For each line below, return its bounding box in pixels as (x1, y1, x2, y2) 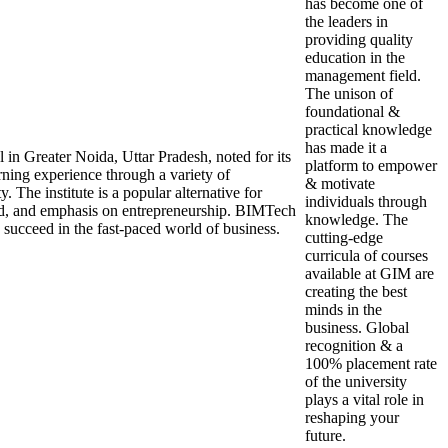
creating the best (305, 283, 407, 300)
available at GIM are (305, 265, 434, 282)
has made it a (305, 139, 387, 156)
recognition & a (305, 337, 403, 354)
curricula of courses (305, 247, 428, 264)
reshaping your (305, 409, 399, 426)
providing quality (305, 31, 413, 48)
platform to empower (305, 157, 437, 174)
